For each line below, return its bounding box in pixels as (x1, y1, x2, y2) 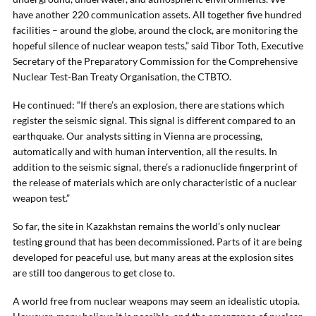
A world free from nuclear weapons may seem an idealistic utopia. (13, 295, 300, 307)
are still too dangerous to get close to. (13, 267, 175, 279)
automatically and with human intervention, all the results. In (13, 145, 277, 157)
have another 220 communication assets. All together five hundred (13, 8, 302, 20)
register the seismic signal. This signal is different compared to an (13, 114, 296, 126)
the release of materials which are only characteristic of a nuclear (13, 176, 297, 188)
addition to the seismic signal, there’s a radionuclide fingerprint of (13, 161, 298, 173)
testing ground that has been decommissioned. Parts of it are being (13, 236, 302, 248)
